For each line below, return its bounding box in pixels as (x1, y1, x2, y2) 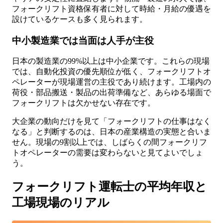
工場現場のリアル (12, 196, 110, 210)
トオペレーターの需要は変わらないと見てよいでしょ (12, 148, 203, 157)
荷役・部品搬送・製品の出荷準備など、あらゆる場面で (12, 88, 211, 97)
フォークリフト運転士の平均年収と (12, 180, 207, 194)
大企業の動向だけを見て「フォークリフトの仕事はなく (12, 117, 211, 126)
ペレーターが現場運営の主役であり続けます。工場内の (12, 78, 211, 87)
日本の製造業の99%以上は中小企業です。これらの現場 (12, 57, 210, 66)
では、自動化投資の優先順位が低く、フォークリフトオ (12, 67, 211, 76)
